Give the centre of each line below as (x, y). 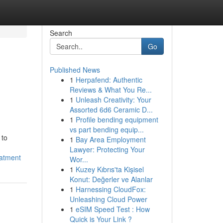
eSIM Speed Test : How (112, 209)
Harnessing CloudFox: (111, 189)
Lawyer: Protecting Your (107, 149)
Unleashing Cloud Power (108, 199)
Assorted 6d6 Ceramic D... (111, 110)
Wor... (79, 159)
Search (61, 33)
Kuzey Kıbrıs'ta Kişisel (110, 169)
